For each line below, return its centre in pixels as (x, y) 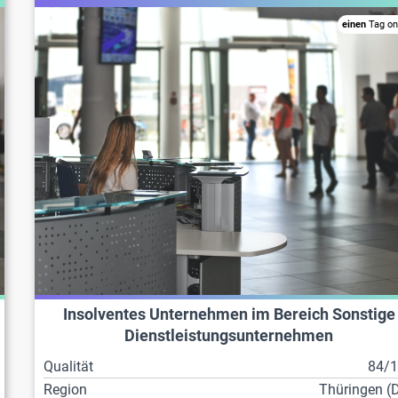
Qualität (69, 367)
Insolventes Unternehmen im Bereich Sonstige (229, 315)
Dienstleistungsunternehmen (229, 336)
